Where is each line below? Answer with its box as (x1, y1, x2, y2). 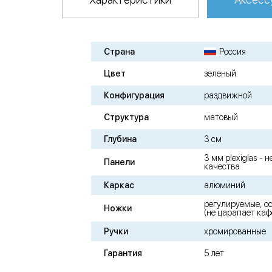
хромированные (204, 226, 267, 237)
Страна (104, 47, 135, 57)
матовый (204, 112, 239, 123)
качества (204, 161, 240, 172)
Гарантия (104, 248, 142, 259)
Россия (219, 47, 246, 57)
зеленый (204, 69, 237, 79)
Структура (104, 112, 149, 123)
